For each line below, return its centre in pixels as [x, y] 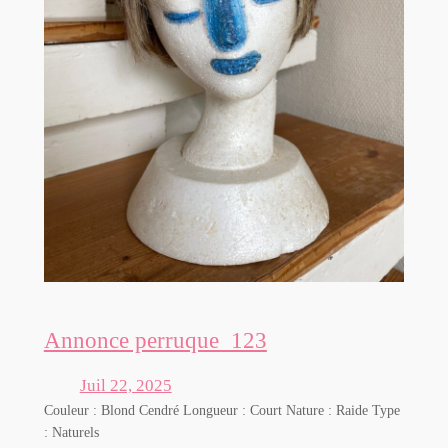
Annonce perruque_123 [155, 339]
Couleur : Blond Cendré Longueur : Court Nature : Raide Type [221, 410]
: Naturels [71, 432]
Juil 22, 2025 [125, 386]
